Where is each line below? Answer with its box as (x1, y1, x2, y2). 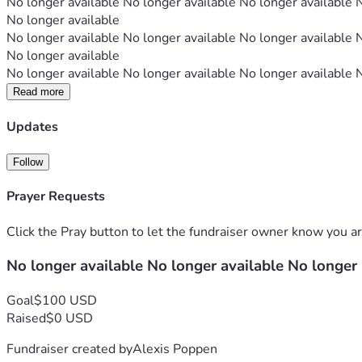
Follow (13, 155, 43, 168)
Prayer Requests (6, 187, 105, 206)
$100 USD (34, 291, 97, 309)
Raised (6, 309, 46, 327)
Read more (13, 86, 64, 99)
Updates (6, 117, 58, 136)
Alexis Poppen (133, 339, 217, 358)
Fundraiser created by (6, 339, 133, 358)
